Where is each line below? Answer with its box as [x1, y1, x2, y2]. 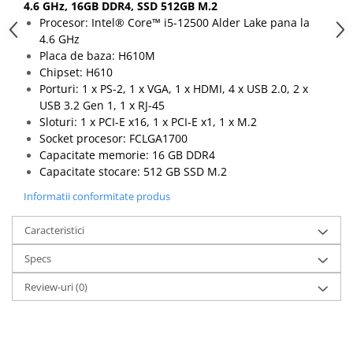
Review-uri [24, 279, 76, 294]
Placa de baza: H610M [39, 47, 155, 63]
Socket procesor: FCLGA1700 [39, 130, 188, 146]
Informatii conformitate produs [24, 188, 170, 203]
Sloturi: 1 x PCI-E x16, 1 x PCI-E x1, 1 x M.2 [39, 113, 257, 129]
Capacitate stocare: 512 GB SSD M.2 [39, 163, 230, 179]
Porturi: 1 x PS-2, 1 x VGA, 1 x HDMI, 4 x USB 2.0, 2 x [39, 80, 308, 96]
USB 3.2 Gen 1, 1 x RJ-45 [39, 97, 165, 113]
